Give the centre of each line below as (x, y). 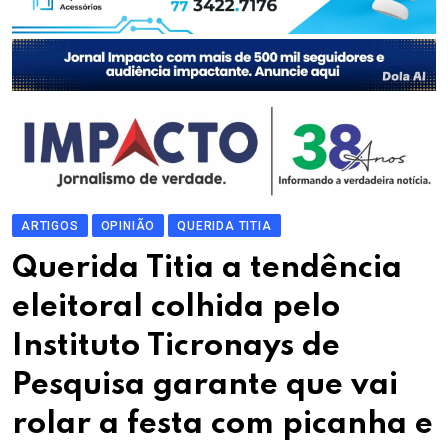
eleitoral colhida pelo (176, 308)
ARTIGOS (50, 226)
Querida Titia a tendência (207, 269)
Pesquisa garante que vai (205, 386)
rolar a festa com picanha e (222, 425)
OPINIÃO (128, 226)
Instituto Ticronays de (176, 347)
